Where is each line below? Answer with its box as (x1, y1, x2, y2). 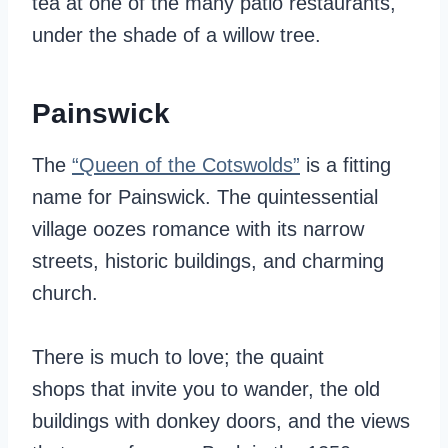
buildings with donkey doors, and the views (32, 410, 410, 432)
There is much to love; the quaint (32, 346, 324, 368)
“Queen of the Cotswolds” (72, 154, 300, 176)
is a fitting (300, 154, 391, 176)
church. (32, 282, 104, 304)
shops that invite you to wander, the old (32, 378, 380, 400)
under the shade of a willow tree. (32, 24, 321, 46)
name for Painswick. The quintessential (32, 186, 378, 208)
